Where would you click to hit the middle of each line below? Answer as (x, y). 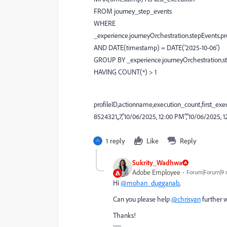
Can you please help (142, 199)
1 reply (116, 141)
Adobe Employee (156, 172)
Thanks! (124, 215)
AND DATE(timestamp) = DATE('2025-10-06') (157, 47)
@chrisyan (186, 199)
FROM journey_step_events (133, 11)
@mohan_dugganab (150, 183)
